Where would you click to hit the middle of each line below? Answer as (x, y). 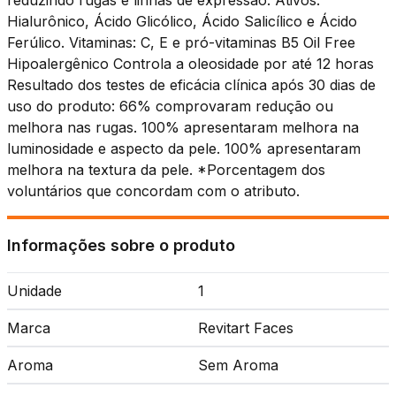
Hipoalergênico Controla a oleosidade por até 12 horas (190, 64)
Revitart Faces (246, 328)
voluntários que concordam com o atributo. (153, 191)
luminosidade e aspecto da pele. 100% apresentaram (184, 148)
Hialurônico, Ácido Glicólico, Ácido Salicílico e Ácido (182, 21)
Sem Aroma (238, 365)
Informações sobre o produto (121, 245)
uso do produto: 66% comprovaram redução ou (170, 106)
